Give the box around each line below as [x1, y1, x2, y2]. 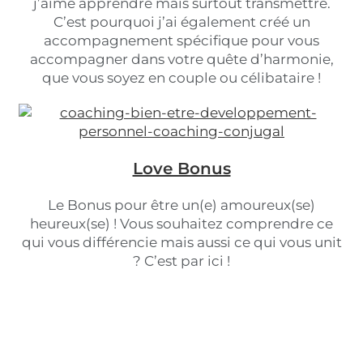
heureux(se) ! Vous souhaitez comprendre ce [30, 216, 333, 232]
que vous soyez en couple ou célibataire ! [42, 70, 321, 86]
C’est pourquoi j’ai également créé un [53, 14, 310, 30]
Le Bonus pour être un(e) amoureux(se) [48, 197, 315, 213]
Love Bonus [132, 159, 231, 178]
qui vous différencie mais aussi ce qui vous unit [21, 234, 342, 250]
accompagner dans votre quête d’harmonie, [29, 51, 334, 67]
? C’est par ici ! [133, 253, 230, 269]
